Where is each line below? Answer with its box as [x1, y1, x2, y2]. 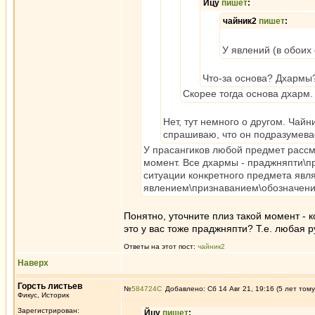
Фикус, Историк [18, 291, 69, 299]
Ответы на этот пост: [124, 243, 198, 250]
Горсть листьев [18, 281, 82, 291]
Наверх [18, 258, 49, 268]
